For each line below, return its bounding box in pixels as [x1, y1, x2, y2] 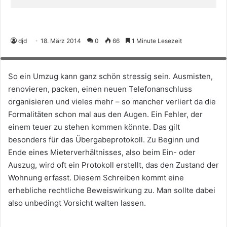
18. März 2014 [41, 36, 81, 45]
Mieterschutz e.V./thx [6, 48, 64, 55]
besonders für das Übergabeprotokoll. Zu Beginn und [8, 134, 199, 144]
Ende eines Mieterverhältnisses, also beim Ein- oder [8, 147, 196, 157]
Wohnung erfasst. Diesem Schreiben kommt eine [8, 172, 184, 182]
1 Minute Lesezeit [130, 36, 182, 45]
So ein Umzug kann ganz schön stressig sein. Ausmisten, [8, 71, 213, 81]
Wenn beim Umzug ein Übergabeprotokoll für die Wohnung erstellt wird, [12, 26, 213, 34]
